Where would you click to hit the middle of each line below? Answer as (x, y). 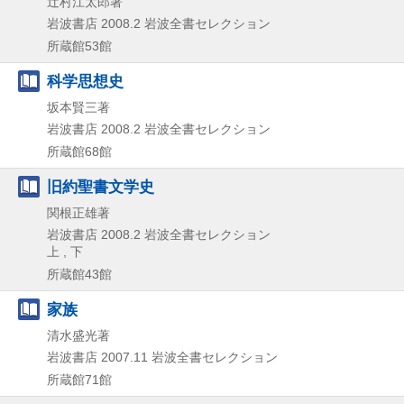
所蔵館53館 (79, 46)
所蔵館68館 (79, 151)
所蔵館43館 (79, 274)
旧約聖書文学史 (101, 186)
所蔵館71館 (79, 379)
